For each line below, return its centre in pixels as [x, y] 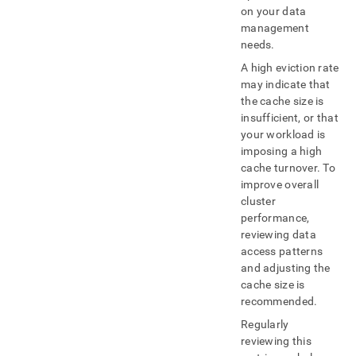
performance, [275, 218]
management [275, 28]
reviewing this [276, 341]
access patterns [282, 251]
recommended [278, 301]
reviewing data [279, 234]
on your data [274, 11]
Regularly [265, 324]
